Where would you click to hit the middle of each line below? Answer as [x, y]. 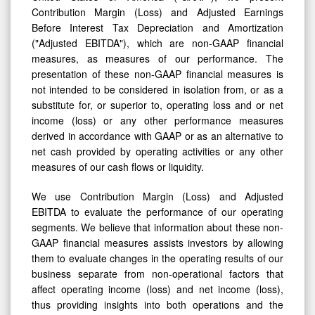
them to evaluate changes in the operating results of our [157, 258]
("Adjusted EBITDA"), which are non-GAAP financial [157, 43]
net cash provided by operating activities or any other [157, 151]
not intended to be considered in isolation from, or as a [157, 89]
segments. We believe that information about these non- [157, 227]
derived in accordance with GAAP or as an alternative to [157, 135]
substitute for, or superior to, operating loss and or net [157, 104]
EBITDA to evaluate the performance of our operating [157, 211]
